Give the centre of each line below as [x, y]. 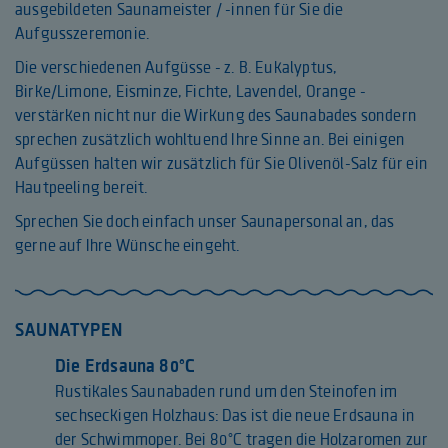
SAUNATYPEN [69, 330]
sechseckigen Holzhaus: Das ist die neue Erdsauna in [235, 415]
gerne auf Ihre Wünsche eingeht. [128, 245]
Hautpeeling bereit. [82, 187]
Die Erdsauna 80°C [125, 366]
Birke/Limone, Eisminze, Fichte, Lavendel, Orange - [190, 91]
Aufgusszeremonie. [83, 33]
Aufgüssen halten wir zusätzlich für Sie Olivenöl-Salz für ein [221, 163]
